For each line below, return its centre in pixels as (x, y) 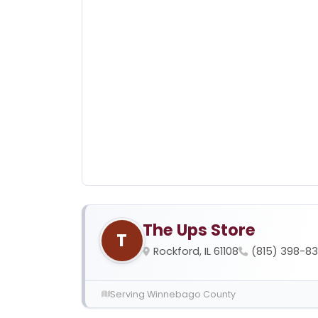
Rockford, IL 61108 (196, 251)
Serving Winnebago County (172, 294)
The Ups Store (199, 230)
